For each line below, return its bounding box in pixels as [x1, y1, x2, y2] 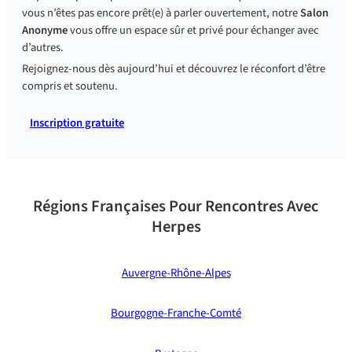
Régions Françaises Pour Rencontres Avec [33, 194, 319, 218]
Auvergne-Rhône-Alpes [121, 264, 231, 281]
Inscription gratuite [30, 114, 124, 131]
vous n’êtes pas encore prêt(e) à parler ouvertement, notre [22, 4, 300, 21]
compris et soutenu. [22, 77, 118, 94]
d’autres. [22, 38, 64, 56]
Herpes [151, 214, 201, 238]
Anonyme [22, 21, 70, 38]
